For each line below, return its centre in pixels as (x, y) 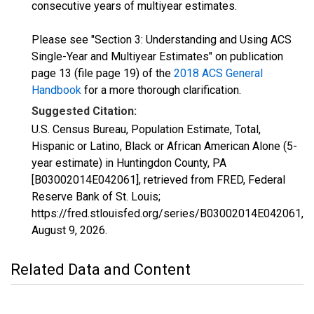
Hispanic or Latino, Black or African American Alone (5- (164, 146)
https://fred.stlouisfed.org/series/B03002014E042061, (168, 213)
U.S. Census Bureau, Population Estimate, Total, (146, 129)
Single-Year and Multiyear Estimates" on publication (157, 56)
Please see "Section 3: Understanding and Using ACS (162, 40)
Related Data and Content (101, 269)
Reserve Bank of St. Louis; (96, 197)
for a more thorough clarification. (161, 90)
